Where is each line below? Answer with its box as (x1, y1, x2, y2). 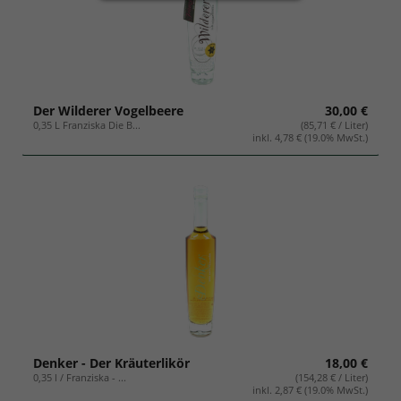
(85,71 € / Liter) (301, 117, 368, 132)
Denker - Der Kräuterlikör (33, 354, 190, 372)
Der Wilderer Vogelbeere (33, 101, 183, 119)
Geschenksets (25, 15, 107, 33)
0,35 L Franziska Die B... (33, 117, 141, 132)
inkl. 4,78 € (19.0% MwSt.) (252, 130, 368, 144)
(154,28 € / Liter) (295, 371, 368, 385)
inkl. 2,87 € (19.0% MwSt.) (252, 383, 368, 397)
